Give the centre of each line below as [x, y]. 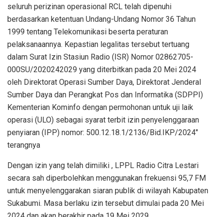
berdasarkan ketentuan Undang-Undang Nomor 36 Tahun [101, 19]
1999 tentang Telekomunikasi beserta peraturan [88, 31]
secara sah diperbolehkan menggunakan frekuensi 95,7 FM [107, 178]
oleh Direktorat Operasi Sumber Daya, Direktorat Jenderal [104, 82]
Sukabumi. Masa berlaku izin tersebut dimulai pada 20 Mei [106, 203]
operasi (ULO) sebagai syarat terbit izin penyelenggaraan [103, 120]
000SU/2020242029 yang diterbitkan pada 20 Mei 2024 [102, 69]
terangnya [24, 145]
